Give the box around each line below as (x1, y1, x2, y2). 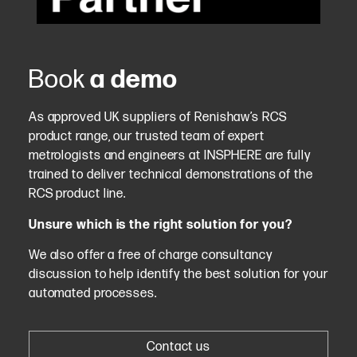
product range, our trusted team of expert (28, 129, 265, 145)
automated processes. (28, 286, 157, 302)
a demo (84, 65, 178, 96)
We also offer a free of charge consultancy (28, 248, 273, 264)
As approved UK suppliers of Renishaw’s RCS (28, 110, 287, 126)
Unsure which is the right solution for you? (28, 217, 292, 233)
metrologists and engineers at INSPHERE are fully (28, 148, 312, 164)
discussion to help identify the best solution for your (28, 267, 328, 283)
